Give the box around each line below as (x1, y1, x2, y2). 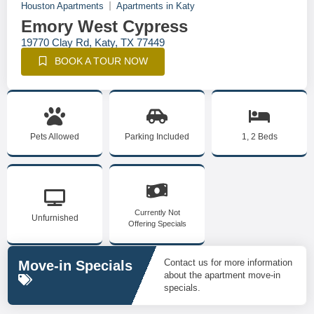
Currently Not (134, 208, 180, 217)
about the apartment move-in (164, 270, 280, 280)
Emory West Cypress (21, 17, 188, 36)
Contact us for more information (164, 257, 292, 268)
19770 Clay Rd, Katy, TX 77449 (21, 36, 165, 48)
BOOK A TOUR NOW (55, 55, 148, 67)
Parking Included (125, 132, 189, 142)
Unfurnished (31, 213, 78, 223)
